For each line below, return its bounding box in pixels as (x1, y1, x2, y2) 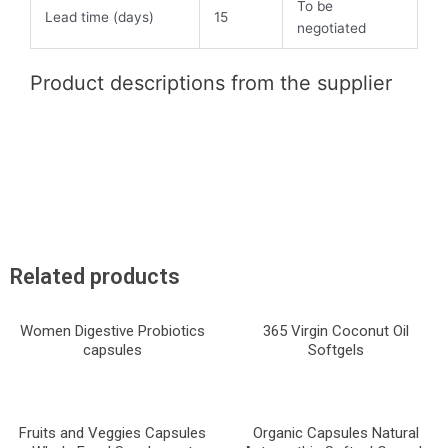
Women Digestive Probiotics (19, 322, 205, 341)
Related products (10, 263, 180, 289)
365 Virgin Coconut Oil (263, 322, 409, 341)
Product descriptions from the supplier (30, 70, 392, 95)
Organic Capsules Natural (253, 423, 419, 442)
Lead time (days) (44, 9, 154, 26)
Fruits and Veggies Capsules (18, 423, 206, 442)
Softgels (308, 341, 364, 360)
